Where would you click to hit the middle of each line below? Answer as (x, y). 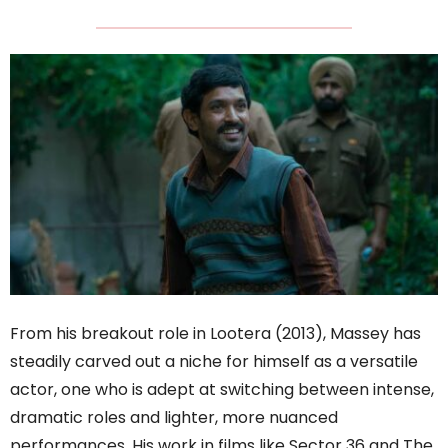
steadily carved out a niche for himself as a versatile (214, 361)
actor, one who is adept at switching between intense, (222, 389)
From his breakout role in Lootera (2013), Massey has (215, 333)
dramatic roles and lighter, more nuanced (174, 417)
